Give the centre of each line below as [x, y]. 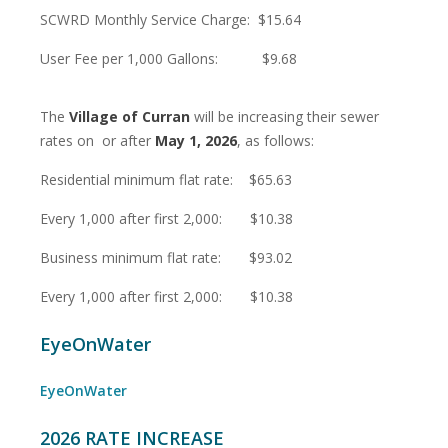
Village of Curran [129, 116]
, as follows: [275, 140]
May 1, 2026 [196, 140]
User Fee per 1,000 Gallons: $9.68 [168, 58]
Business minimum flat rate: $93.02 [166, 257]
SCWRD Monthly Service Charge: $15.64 [170, 19]
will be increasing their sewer [284, 116]
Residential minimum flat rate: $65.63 [166, 179]
